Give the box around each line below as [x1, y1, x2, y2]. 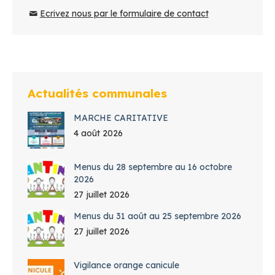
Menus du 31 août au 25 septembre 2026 [74, 211, 241, 222]
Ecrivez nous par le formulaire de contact [39, 8, 209, 20]
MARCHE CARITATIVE [74, 112, 168, 124]
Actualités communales [28, 86, 167, 101]
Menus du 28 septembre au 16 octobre [74, 161, 232, 173]
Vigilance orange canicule [74, 260, 179, 271]
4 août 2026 [74, 128, 123, 139]
